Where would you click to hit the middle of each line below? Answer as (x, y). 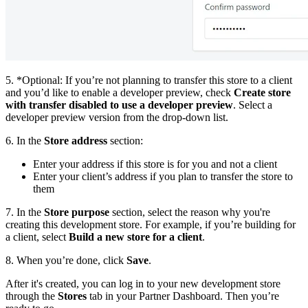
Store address (76, 140)
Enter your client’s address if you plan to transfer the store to (163, 176)
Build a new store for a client (135, 236)
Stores (72, 296)
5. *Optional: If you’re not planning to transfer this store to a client (149, 80)
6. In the (25, 140)
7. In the (25, 212)
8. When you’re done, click (66, 260)
